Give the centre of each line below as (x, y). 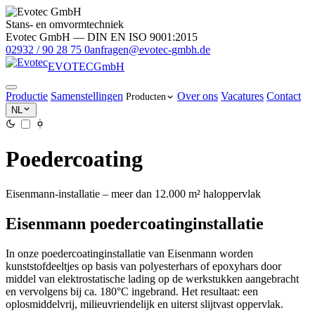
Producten (146, 96)
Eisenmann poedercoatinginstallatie (135, 223)
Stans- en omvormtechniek (65, 24)
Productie (27, 96)
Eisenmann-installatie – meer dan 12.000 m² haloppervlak (133, 193)
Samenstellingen (87, 96)
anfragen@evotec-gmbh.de (150, 50)
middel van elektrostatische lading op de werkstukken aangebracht (152, 278)
